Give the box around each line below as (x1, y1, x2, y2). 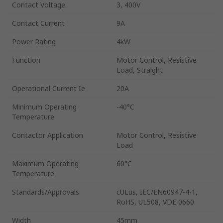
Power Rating (12, 36, 56, 46)
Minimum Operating (12, 102, 77, 111)
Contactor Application (12, 130, 83, 140)
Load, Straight (116, 65, 163, 75)
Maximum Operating (12, 158, 79, 168)
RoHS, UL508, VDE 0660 (116, 197, 194, 207)
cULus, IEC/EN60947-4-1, (116, 187, 198, 197)
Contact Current (12, 18, 65, 28)
